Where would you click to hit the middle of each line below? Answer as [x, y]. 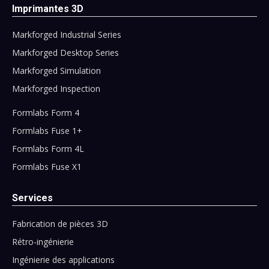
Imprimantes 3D [48, 8]
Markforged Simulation [56, 70]
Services [32, 198]
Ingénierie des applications [63, 259]
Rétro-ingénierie [43, 241]
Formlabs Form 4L [48, 148]
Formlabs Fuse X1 [47, 166]
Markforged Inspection [56, 88]
